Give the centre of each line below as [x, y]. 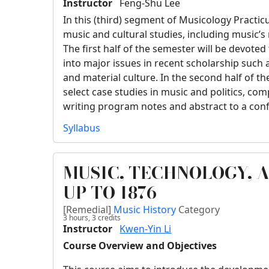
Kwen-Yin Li [146, 229]
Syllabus [82, 128]
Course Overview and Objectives [140, 246]
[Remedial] [89, 210]
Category [199, 210]
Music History [146, 210]
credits [109, 218]
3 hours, [77, 218]
